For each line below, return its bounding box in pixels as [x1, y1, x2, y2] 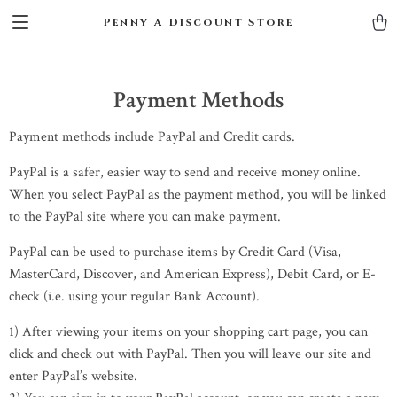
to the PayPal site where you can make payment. [9, 207, 281, 226]
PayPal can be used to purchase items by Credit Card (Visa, [9, 243, 341, 261]
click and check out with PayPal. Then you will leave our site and [9, 345, 371, 363]
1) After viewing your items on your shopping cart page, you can [9, 323, 368, 341]
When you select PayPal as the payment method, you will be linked [9, 185, 386, 204]
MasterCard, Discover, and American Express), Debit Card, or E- [9, 265, 376, 284]
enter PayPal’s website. [9, 367, 137, 385]
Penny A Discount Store [103, 15, 294, 29]
